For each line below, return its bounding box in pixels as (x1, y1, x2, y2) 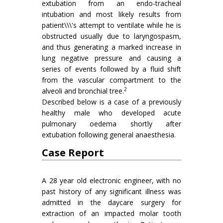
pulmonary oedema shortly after (42, 119, 181, 128)
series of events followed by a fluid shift (42, 64, 181, 74)
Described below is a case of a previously (42, 97, 181, 107)
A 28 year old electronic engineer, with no (42, 176, 181, 185)
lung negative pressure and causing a (42, 53, 181, 63)
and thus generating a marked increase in (42, 42, 181, 52)
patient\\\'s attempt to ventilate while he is (42, 20, 181, 30)
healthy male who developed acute (42, 108, 181, 117)
